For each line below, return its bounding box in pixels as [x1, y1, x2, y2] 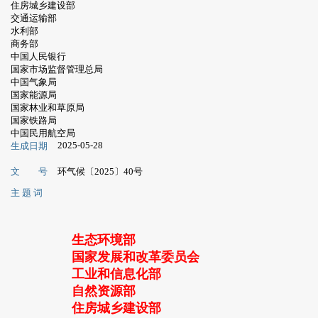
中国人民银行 [10, 51, 66, 62]
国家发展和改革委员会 [71, 250, 199, 265]
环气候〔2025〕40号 [57, 165, 143, 177]
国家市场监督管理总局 [10, 64, 103, 75]
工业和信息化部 [71, 267, 161, 282]
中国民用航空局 [10, 128, 75, 139]
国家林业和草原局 [10, 102, 84, 114]
